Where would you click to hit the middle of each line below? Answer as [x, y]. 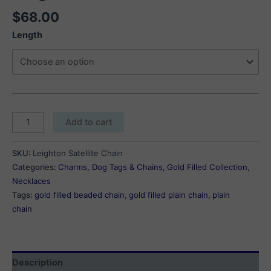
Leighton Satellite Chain [78, 153]
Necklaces [31, 181]
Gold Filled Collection [207, 167]
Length [27, 35]
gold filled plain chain [168, 195]
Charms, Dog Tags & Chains [110, 167]
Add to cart [88, 122]
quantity [28, 159]
